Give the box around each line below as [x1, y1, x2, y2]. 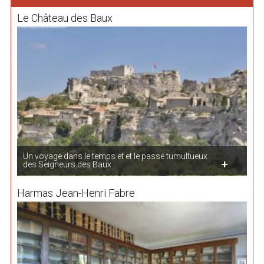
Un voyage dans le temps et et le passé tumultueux [22, 151, 207, 161]
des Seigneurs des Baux [22, 159, 111, 169]
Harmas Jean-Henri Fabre [16, 186, 135, 199]
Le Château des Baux [16, 12, 113, 24]
